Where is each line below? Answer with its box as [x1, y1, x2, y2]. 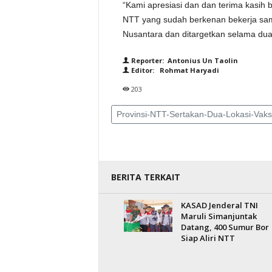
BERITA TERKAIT [110, 171, 180, 183]
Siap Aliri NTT [180, 233, 235, 243]
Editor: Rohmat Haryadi [129, 66, 219, 75]
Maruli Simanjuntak [180, 211, 257, 222]
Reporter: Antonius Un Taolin [129, 56, 238, 65]
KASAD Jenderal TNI [180, 200, 258, 211]
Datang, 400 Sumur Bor [180, 222, 269, 233]
